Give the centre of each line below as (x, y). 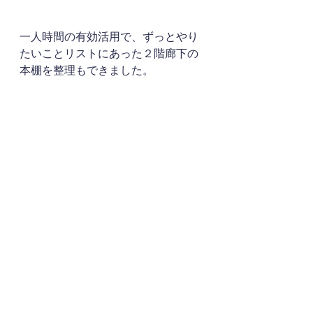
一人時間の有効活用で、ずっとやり (109, 37)
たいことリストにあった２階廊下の (109, 53)
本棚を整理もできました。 (87, 70)
